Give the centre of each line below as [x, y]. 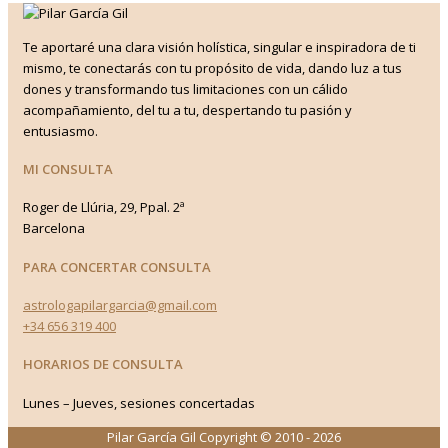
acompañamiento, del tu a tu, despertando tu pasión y [187, 109]
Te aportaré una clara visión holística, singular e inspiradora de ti [219, 46]
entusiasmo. [60, 130]
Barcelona [54, 228]
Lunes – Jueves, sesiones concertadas [139, 402]
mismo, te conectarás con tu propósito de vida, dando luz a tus [212, 67]
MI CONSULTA [68, 169]
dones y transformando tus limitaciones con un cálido [185, 88]
